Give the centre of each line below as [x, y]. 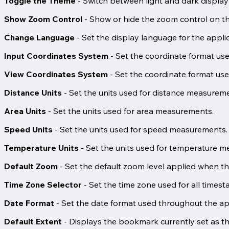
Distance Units [33, 92]
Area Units [25, 111]
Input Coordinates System [56, 55]
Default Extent [33, 221]
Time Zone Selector [43, 184]
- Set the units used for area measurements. [130, 111]
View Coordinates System [56, 74]
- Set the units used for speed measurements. [140, 129]
